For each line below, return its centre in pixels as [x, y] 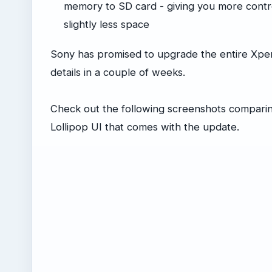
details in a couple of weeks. [118, 73]
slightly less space [107, 25]
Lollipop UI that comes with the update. [145, 127]
